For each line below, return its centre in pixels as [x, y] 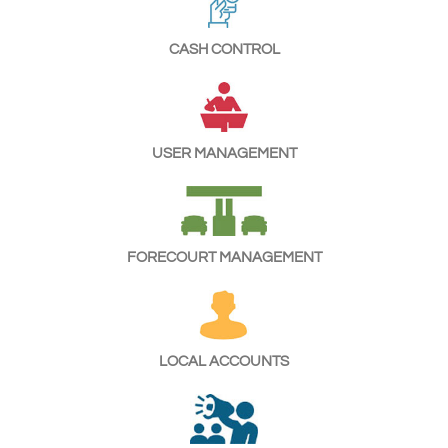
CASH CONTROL [224, 49]
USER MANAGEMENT [224, 153]
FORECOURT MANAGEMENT [224, 257]
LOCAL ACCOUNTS [224, 361]
